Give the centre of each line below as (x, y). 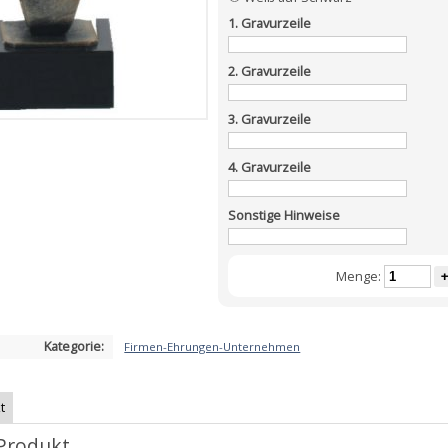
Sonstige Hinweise (284, 215)
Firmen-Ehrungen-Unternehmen (212, 346)
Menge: (359, 276)
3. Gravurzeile (269, 119)
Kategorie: (74, 345)
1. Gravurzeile (269, 23)
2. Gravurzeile (269, 71)
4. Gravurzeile (269, 167)
